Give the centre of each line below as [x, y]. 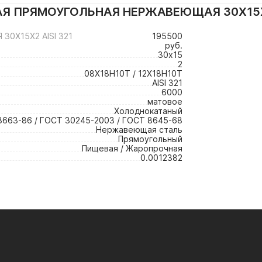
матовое [165, 101]
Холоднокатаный [148, 111]
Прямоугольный [150, 139]
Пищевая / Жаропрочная [132, 148]
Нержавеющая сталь [139, 130]
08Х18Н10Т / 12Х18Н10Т [133, 73]
